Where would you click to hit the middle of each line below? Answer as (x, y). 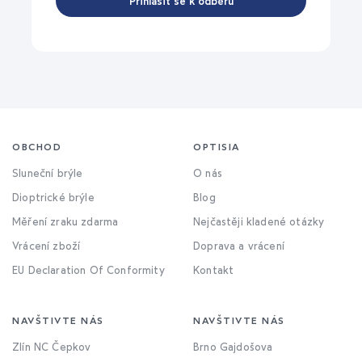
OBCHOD (37, 147)
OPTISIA (217, 147)
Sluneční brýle (48, 173)
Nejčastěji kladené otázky (259, 222)
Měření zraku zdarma (65, 222)
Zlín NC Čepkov (52, 347)
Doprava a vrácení (239, 246)
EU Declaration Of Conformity (88, 270)
